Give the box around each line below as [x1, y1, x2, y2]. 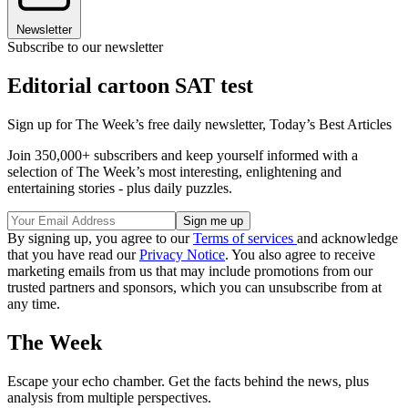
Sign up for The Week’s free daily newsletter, [7, 117, 270, 133]
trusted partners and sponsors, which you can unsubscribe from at [7, 280, 382, 296]
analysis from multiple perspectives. [7, 389, 211, 405]
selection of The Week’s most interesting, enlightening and [7, 164, 342, 180]
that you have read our [7, 247, 139, 263]
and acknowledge [297, 230, 398, 247]
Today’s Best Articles [270, 117, 392, 133]
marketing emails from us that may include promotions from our [7, 263, 372, 280]
